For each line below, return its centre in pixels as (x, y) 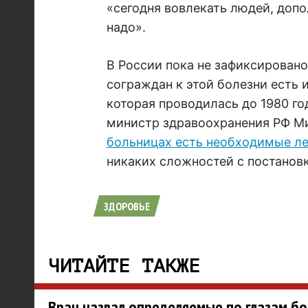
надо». (126, 27)
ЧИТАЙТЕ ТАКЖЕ (124, 266)
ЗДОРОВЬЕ (126, 207)
